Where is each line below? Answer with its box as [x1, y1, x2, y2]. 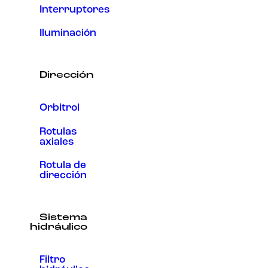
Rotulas [39, 126, 77, 137]
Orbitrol [39, 103, 80, 114]
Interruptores [39, 4, 110, 15]
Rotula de [39, 160, 86, 170]
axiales [39, 136, 74, 147]
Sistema [39, 213, 87, 223]
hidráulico [30, 223, 87, 232]
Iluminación [39, 28, 96, 39]
